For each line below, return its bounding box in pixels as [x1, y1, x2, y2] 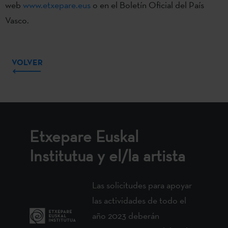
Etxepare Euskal [30, 126, 138, 147]
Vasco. [5, 14, 29, 26]
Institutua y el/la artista [30, 145, 185, 166]
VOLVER [12, 56, 43, 67]
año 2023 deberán [92, 209, 160, 221]
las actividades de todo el [92, 194, 187, 206]
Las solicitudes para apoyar [92, 179, 192, 191]
